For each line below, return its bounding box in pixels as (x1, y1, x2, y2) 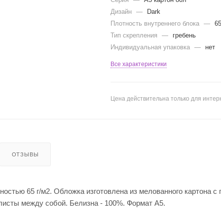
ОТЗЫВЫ (11, 151, 39, 157)
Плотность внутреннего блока (110, 19, 201, 27)
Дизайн (110, 7, 134, 15)
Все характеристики (110, 60, 167, 68)
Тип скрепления (110, 31, 159, 39)
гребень (173, 31, 196, 39)
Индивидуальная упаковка (110, 43, 192, 51)
